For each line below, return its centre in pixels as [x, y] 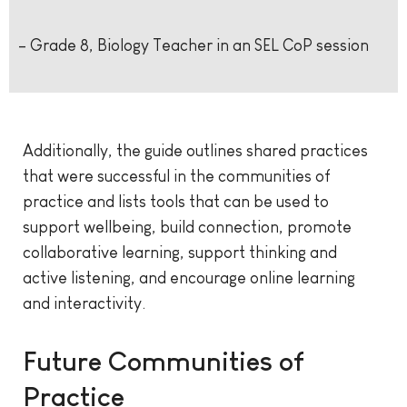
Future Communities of [163, 362]
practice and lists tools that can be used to [176, 202]
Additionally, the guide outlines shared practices [195, 151]
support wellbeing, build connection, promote [187, 228]
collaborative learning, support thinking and [180, 253]
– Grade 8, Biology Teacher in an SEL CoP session [195, 46]
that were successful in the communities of [176, 177]
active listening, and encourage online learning [189, 278]
